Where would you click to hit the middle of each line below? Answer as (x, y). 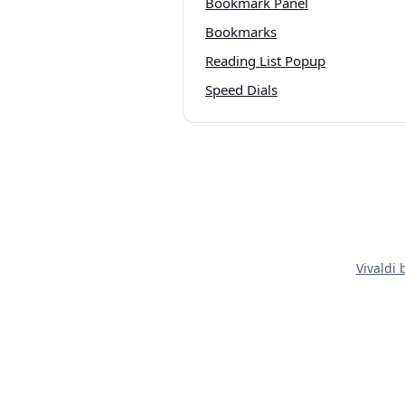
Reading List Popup (265, 61)
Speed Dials (241, 89)
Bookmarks (241, 32)
